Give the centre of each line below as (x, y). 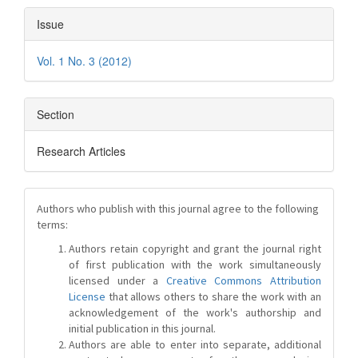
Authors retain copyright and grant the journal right (195, 249)
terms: (52, 225)
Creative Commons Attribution (244, 280)
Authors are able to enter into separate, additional (195, 344)
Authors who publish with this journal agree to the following (178, 209)
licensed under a (117, 280)
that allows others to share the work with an (213, 296)
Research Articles (81, 151)
